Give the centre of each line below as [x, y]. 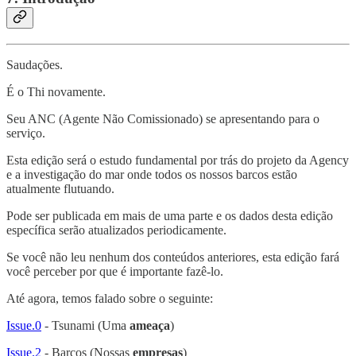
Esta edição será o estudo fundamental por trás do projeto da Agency [178, 160]
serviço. [26, 133]
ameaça [150, 325]
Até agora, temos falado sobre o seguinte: [110, 298]
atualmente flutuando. [60, 188]
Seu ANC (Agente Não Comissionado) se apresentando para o [163, 118]
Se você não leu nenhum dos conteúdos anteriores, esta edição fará [173, 257]
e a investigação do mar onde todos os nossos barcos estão [152, 174]
